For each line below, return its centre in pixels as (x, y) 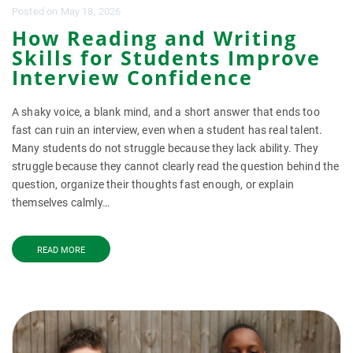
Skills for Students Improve (166, 58)
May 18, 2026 (91, 11)
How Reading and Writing (154, 38)
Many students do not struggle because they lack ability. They (165, 148)
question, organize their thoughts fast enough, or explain (153, 184)
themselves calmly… (61, 203)
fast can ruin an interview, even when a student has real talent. (167, 130)
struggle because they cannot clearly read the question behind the (176, 166)
